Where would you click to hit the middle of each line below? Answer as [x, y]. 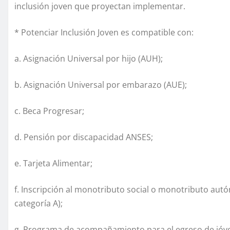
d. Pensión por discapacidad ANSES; [84, 137]
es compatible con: [156, 32]
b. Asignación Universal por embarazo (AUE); [101, 84]
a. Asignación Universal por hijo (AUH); [89, 58]
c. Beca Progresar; [49, 111]
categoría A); [39, 203]
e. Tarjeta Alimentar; [53, 163]
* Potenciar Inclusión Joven [66, 32]
